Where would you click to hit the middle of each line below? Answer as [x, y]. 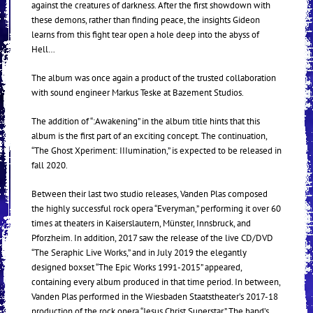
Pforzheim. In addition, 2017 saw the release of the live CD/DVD [152, 238]
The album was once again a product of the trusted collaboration [154, 78]
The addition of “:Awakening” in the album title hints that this [146, 121]
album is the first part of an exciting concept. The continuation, [149, 136]
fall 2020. [50, 165]
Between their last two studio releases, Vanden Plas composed [150, 194]
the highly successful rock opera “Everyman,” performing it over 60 [156, 209]
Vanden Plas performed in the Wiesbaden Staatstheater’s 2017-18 [155, 297]
